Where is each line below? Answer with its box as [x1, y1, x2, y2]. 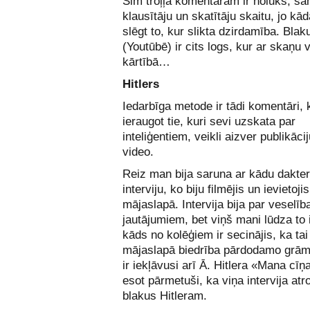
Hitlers [122, 77, 159, 91]
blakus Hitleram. [122, 289, 207, 302]
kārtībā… [122, 55, 170, 69]
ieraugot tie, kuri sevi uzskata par [122, 115, 295, 128]
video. [122, 145, 154, 158]
